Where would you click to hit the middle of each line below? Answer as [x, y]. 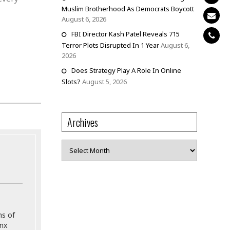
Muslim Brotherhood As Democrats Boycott [128, 8]
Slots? [71, 81]
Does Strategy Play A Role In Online [126, 70]
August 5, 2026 [104, 81]
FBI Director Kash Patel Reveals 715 [125, 34]
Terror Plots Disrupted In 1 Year [110, 45]
